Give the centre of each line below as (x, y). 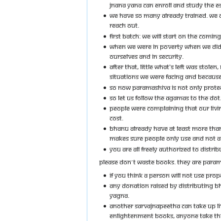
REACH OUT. (124, 25)
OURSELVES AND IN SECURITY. (146, 56)
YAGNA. (119, 195)
